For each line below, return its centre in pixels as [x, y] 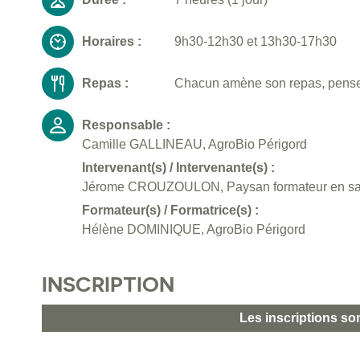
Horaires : [112, 42]
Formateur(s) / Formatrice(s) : [170, 211]
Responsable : [126, 125]
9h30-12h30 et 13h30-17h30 [256, 42]
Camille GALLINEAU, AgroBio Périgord [194, 145]
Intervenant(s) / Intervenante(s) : [178, 168]
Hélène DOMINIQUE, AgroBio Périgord [194, 230]
